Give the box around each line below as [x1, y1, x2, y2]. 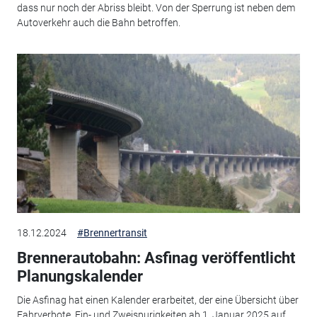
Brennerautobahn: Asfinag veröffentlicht [16, 248, 295, 267]
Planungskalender [16, 267, 143, 285]
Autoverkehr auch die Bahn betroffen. [16, 17, 180, 29]
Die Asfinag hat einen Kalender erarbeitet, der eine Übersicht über [16, 294, 299, 306]
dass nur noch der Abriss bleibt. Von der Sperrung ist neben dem [16, 2, 295, 14]
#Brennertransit [76, 226, 147, 238]
